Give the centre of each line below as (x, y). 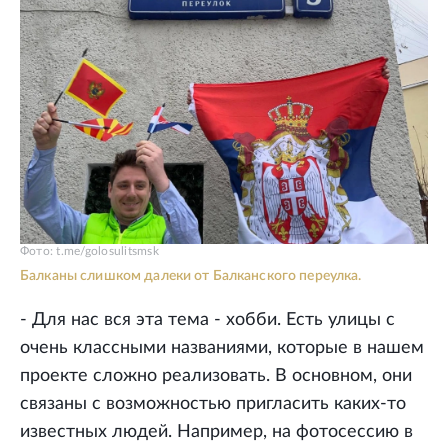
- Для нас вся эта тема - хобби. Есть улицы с (207, 320)
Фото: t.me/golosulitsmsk (89, 251)
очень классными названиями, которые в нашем (222, 348)
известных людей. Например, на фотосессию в (216, 432)
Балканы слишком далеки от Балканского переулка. (191, 276)
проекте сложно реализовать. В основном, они (216, 376)
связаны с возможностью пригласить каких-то (213, 404)
